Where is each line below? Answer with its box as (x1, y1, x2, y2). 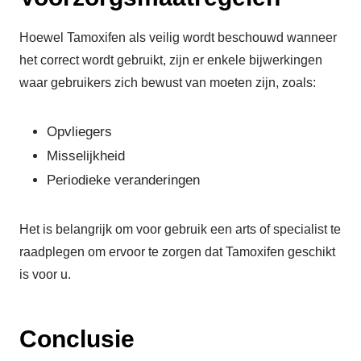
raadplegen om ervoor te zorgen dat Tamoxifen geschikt (19, 245, 335, 259)
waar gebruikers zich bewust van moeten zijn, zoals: (19, 76, 316, 90)
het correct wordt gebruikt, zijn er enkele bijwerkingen (19, 53, 322, 68)
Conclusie (19, 326, 135, 353)
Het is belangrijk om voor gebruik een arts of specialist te (19, 222, 341, 237)
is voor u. (19, 268, 71, 282)
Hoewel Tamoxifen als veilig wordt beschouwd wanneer (19, 31, 337, 45)
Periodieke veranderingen (47, 172, 200, 189)
